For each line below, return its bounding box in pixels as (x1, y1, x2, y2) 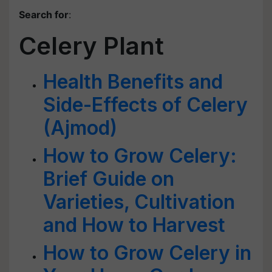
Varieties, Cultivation (43, 190, 235, 214)
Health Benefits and (43, 70, 223, 93)
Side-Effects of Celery (43, 93, 248, 117)
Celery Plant (19, 31, 164, 61)
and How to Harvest (43, 213, 225, 237)
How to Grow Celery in (43, 241, 251, 265)
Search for (19, 8, 69, 21)
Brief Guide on (43, 167, 174, 191)
